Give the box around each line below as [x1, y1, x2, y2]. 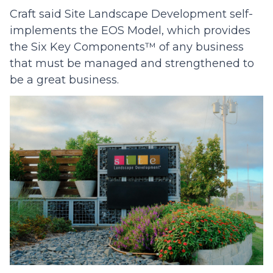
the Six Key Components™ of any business [10, 40, 244, 54]
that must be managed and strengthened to [10, 57, 254, 71]
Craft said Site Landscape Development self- [10, 7, 253, 21]
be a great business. [10, 73, 119, 87]
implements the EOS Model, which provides [10, 24, 250, 38]
